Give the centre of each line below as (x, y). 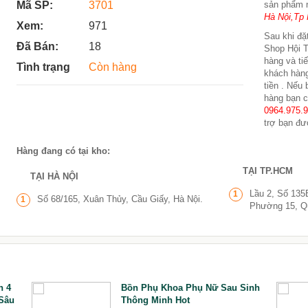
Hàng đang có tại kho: (63, 151)
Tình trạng (43, 67)
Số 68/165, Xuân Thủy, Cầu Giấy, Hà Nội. (120, 199)
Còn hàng (112, 67)
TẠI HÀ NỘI (54, 176)
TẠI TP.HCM (267, 171)
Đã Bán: (37, 46)
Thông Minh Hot (155, 300)
